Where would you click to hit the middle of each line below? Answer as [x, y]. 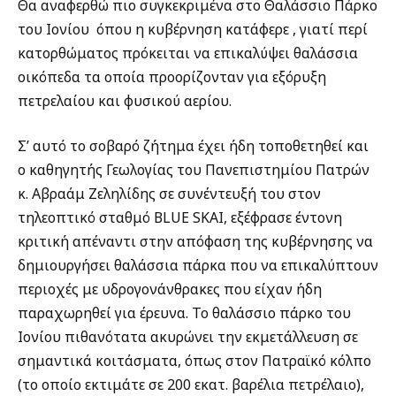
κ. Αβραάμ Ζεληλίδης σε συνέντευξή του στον [169, 194]
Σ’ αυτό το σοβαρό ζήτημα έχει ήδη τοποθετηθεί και [193, 146]
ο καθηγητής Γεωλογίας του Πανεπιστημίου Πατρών [194, 170]
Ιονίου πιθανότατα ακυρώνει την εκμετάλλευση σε [188, 337]
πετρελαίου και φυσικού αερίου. [125, 100]
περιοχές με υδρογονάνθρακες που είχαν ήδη [170, 289]
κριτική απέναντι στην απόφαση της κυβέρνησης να [195, 242]
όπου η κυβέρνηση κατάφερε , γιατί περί [232, 29]
